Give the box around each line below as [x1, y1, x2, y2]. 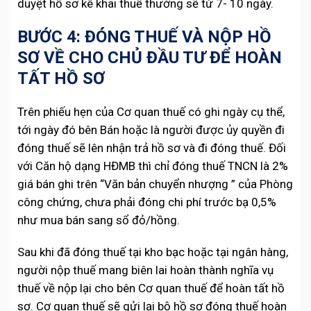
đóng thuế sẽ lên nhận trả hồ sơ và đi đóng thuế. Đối [17, 141, 286, 155]
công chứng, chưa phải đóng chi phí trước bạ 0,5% [17, 195, 276, 210]
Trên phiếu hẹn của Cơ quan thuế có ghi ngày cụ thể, [17, 105, 285, 119]
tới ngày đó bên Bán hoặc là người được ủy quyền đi [17, 123, 285, 137]
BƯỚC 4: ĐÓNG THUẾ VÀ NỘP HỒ [17, 27, 271, 47]
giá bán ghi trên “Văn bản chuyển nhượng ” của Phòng [17, 177, 293, 192]
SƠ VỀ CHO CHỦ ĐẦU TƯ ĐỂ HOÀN [17, 48, 282, 68]
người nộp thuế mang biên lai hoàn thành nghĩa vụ [17, 263, 274, 278]
